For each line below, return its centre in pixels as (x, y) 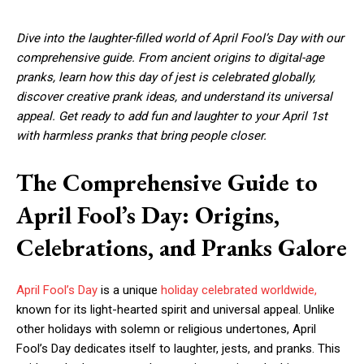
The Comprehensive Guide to (167, 182)
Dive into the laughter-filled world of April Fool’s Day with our (180, 38)
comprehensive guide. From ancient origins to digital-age (170, 58)
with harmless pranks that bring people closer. (141, 136)
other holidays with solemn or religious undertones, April (166, 329)
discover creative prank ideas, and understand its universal (174, 97)
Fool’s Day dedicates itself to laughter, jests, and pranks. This (178, 349)
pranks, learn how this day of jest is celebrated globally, (166, 77)
